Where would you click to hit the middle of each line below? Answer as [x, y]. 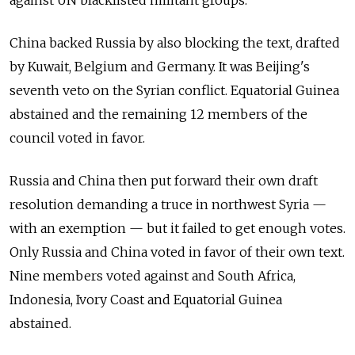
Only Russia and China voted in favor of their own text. [177, 252]
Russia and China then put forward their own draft [164, 180]
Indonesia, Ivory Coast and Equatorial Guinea [146, 299]
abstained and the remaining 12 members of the [158, 114]
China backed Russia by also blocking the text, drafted [175, 42]
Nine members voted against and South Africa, [153, 275]
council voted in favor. [77, 137]
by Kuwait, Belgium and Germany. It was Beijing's [160, 66]
